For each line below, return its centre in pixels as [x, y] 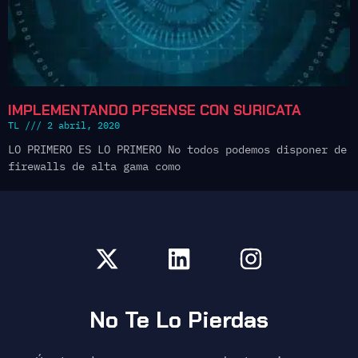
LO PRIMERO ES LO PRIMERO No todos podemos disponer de [177, 150]
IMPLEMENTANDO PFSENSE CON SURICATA [155, 111]
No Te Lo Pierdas [179, 320]
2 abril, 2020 [81, 125]
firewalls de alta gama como [94, 167]
